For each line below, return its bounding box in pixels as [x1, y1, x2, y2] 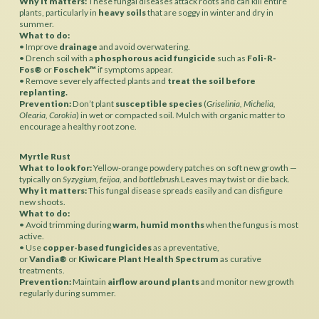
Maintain [70, 276, 108, 288]
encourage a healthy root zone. [19, 120, 137, 132]
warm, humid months [112, 219, 204, 231]
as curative [218, 253, 261, 265]
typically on [19, 174, 63, 185]
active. [19, 231, 44, 242]
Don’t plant [70, 98, 115, 109]
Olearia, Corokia [19, 109, 76, 120]
